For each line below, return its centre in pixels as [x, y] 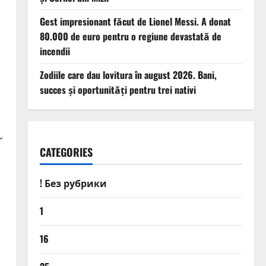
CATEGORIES [66, 152]
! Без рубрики [73, 183]
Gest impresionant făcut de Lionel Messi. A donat [135, 22]
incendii [55, 51]
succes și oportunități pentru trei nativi [118, 90]
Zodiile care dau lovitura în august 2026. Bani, [128, 75]
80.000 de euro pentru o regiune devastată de [130, 37]
